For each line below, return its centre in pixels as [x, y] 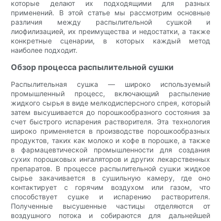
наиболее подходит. [44, 50]
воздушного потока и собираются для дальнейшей [110, 215]
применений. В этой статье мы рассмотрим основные [110, 12]
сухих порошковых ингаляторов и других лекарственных [110, 159]
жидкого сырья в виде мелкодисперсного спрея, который [110, 103]
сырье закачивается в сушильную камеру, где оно [110, 178]
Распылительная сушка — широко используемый [110, 84]
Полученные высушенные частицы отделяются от [110, 206]
